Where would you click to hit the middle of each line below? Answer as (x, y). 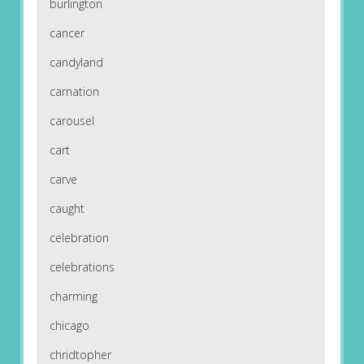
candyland (76, 63)
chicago (69, 326)
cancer (67, 33)
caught (67, 209)
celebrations (82, 267)
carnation (74, 92)
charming (73, 297)
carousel (71, 121)
